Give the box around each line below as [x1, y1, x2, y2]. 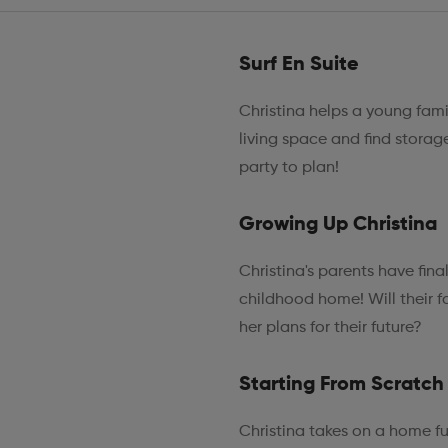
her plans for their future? [238, 319, 422, 336]
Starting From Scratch [238, 374, 444, 395]
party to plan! [238, 159, 339, 176]
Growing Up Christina [238, 214, 437, 235]
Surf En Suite [238, 54, 359, 75]
